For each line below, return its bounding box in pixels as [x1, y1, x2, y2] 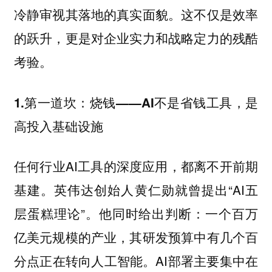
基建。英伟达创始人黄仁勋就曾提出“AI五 [13, 180, 259, 199]
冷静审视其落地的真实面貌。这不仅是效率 [13, 5, 259, 24]
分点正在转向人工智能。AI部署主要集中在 [13, 251, 259, 270]
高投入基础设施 [13, 117, 103, 135]
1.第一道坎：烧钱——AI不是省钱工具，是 [13, 93, 259, 111]
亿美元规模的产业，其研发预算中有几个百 [13, 228, 259, 246]
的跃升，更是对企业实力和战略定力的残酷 [13, 29, 259, 47]
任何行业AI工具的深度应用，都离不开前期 [13, 157, 259, 175]
